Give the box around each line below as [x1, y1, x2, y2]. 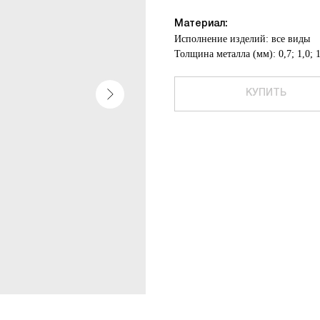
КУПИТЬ [245, 89, 286, 98]
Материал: [174, 19, 228, 29]
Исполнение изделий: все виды [174, 34, 310, 44]
